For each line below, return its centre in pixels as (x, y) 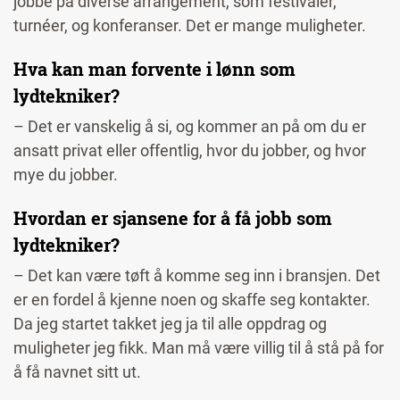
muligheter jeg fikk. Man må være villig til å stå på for (199, 348)
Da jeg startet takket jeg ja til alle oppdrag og (170, 324)
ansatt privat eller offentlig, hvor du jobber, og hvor (190, 151)
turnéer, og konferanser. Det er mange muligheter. (192, 26)
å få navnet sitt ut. (79, 372)
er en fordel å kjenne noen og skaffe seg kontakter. (192, 300)
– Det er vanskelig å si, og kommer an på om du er (190, 127)
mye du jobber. (67, 175)
